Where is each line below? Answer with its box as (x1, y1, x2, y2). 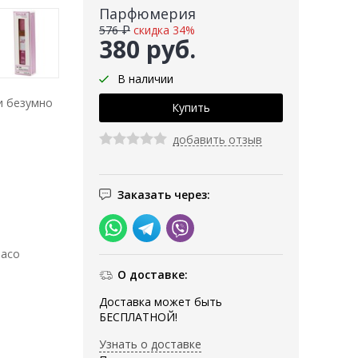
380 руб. (99, 33, 196, 66)
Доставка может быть (99, 294, 222, 310)
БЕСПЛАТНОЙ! (99, 309, 177, 325)
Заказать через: (117, 187, 210, 203)
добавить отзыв (173, 132, 262, 148)
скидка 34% (133, 22, 195, 38)
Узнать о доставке (99, 336, 201, 352)
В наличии (117, 71, 173, 87)
